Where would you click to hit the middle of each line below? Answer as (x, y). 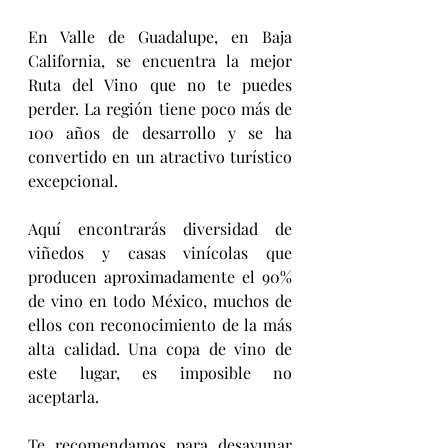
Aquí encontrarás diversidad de (160, 228)
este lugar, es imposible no (160, 372)
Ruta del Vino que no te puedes (160, 84)
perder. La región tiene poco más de (160, 108)
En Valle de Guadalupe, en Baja (160, 36)
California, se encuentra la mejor (160, 60)
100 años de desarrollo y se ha (160, 132)
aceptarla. (63, 396)
